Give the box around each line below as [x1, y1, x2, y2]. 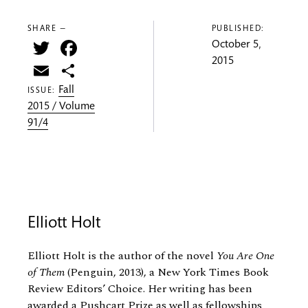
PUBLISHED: [212, 25, 265, 33]
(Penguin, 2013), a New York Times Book [65, 264, 269, 281]
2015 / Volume [27, 102, 95, 113]
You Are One [217, 247, 274, 265]
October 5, [212, 40, 261, 51]
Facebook [80, 37, 168, 59]
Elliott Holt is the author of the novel [27, 247, 217, 265]
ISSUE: [27, 87, 59, 96]
